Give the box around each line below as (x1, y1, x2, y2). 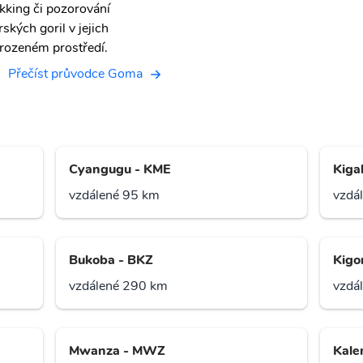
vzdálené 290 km (69, 277, 169, 296)
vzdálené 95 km (69, 186, 160, 205)
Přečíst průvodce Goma (8, 65, 143, 83)
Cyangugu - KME (69, 160, 171, 179)
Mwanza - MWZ (69, 342, 166, 361)
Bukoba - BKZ (69, 251, 154, 270)
